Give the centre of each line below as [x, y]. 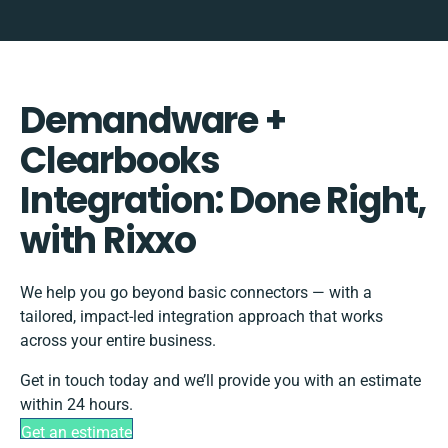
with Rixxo [108, 241]
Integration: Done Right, [223, 201]
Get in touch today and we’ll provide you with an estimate [220, 381]
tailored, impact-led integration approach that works [201, 317]
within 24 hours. [76, 405]
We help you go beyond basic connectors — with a [196, 293]
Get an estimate [76, 433]
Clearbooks [120, 161]
